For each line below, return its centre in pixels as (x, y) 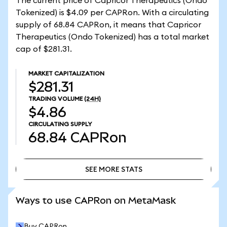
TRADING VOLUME (55, 99)
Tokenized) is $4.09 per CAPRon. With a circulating (112, 13)
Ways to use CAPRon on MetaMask (96, 200)
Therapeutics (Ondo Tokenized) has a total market (112, 37)
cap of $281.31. (44, 49)
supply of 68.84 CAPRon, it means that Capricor (108, 25)
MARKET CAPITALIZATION (66, 73)
